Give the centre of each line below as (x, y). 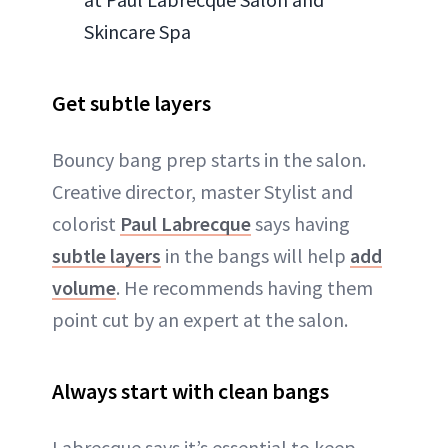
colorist (86, 223)
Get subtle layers (131, 102)
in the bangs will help (255, 255)
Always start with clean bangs (190, 390)
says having (300, 223)
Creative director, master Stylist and (202, 191)
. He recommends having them (244, 287)
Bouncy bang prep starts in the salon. (209, 159)
